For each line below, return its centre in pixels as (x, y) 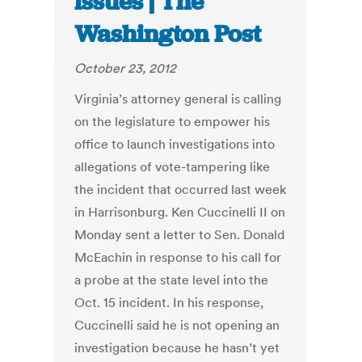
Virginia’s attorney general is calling (178, 99)
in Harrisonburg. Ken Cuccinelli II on (180, 212)
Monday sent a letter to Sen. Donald (180, 235)
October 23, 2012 (126, 68)
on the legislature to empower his (173, 122)
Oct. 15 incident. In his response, (169, 303)
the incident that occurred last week (181, 189)
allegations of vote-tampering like (173, 167)
